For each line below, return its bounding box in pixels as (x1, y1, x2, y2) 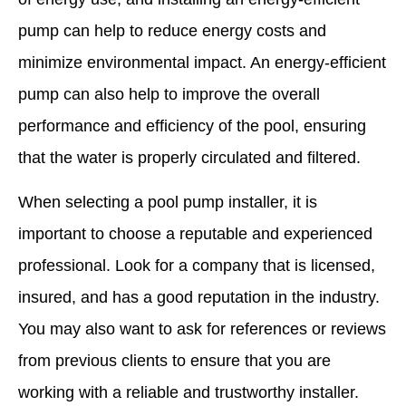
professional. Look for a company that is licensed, (18, 256, 375, 275)
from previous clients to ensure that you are (18, 352, 331, 371)
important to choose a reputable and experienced (18, 225, 372, 244)
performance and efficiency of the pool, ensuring (18, 116, 366, 135)
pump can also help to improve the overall (18, 84, 320, 103)
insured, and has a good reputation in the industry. (18, 288, 380, 307)
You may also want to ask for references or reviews (18, 320, 386, 339)
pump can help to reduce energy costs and (18, 21, 326, 40)
